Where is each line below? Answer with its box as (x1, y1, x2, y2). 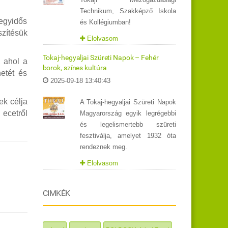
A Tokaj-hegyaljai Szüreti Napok (79, 98, 176, 106)
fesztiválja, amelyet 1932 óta (79, 132, 176, 140)
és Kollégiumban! (79, 18, 131, 26)
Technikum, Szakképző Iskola (79, 7, 176, 15)
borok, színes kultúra (42, 64, 107, 72)
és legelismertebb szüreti (79, 121, 176, 129)
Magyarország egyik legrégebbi (79, 109, 176, 118)
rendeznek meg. (79, 143, 127, 151)
